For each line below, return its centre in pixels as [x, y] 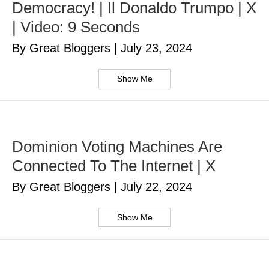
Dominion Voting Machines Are [117, 147]
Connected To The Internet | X [114, 166]
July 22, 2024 [156, 187]
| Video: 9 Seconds [76, 27]
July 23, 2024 [156, 48]
